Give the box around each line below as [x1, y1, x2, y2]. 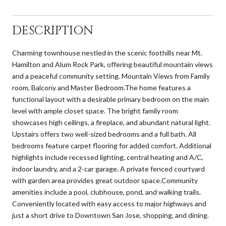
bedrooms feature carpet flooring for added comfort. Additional [12, 141, 211, 150]
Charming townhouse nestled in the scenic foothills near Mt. [12, 48, 202, 57]
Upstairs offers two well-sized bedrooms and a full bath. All [12, 129, 196, 138]
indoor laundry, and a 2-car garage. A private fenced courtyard [12, 164, 205, 173]
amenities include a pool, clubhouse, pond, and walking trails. [12, 187, 201, 196]
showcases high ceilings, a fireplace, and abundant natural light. [12, 118, 210, 127]
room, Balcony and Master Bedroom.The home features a [12, 83, 191, 92]
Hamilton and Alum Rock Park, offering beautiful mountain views [12, 60, 213, 69]
